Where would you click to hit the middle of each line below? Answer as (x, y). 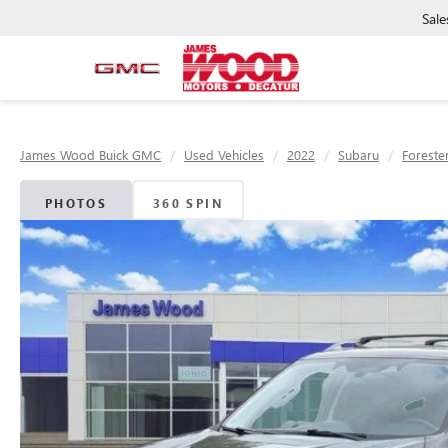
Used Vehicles (224, 154)
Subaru (358, 154)
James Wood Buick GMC (90, 154)
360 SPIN (188, 203)
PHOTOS (76, 203)
